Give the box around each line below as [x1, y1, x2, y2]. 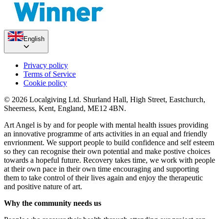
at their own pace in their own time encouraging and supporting [4, 165, 199, 174]
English [23, 35, 44, 43]
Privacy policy [23, 61, 68, 70]
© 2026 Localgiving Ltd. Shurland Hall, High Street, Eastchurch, [4, 95, 205, 104]
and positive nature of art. [4, 182, 82, 191]
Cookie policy [23, 79, 67, 88]
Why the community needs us [4, 199, 101, 208]
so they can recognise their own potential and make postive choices [4, 147, 210, 156]
